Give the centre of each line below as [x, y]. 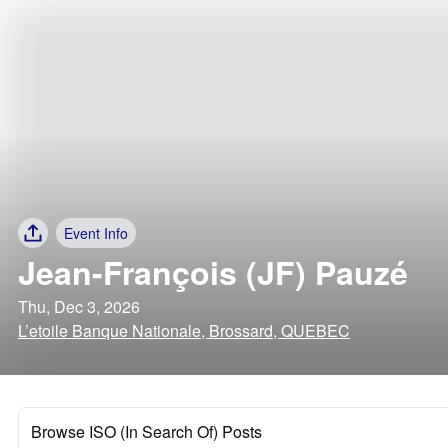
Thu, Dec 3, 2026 [79, 306]
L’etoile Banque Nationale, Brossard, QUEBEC [184, 330]
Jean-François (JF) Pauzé [213, 272]
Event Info [96, 233]
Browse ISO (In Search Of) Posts [146, 431]
